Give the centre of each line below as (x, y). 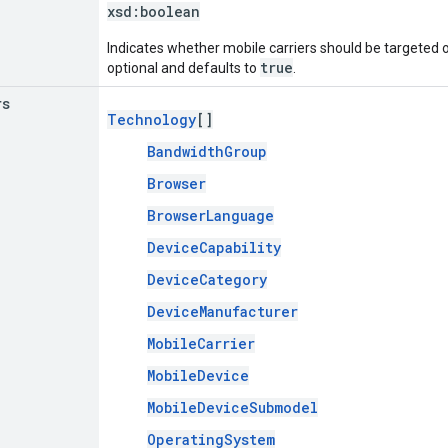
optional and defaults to (183, 67)
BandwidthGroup (207, 151)
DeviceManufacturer (222, 311)
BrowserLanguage (210, 215)
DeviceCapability (214, 247)
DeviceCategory (207, 279)
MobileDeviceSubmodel (232, 407)
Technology (151, 119)
